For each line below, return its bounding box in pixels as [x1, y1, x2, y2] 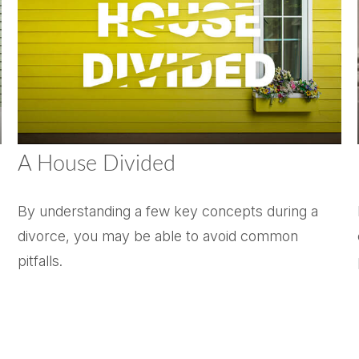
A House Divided [18, 152, 176, 175]
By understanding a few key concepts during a [18, 202, 319, 220]
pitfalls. [18, 252, 63, 269]
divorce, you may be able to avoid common [18, 227, 299, 244]
